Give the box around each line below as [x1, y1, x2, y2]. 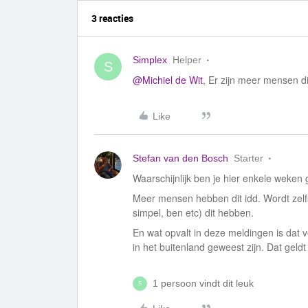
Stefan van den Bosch [133, 153, 228, 164]
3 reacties [91, 12, 133, 25]
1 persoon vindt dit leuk [153, 278, 254, 289]
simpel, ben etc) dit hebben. [133, 206, 254, 219]
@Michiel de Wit [133, 73, 203, 87]
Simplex [133, 54, 167, 65]
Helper [173, 54, 201, 65]
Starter [234, 153, 263, 164]
